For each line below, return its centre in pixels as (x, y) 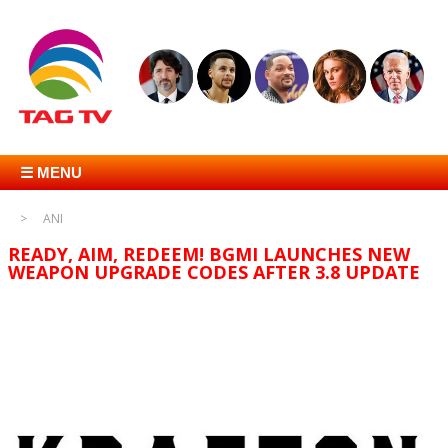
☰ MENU (51, 173)
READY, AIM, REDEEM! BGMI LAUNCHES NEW (209, 254)
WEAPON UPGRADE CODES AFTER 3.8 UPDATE (214, 272)
